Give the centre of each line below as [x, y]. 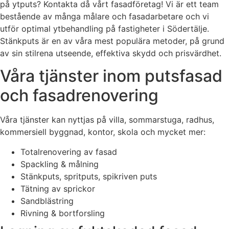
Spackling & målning [60, 164]
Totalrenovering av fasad [69, 152]
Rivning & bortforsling [63, 213]
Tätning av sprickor [58, 188]
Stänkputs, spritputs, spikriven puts [89, 176]
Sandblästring [47, 201]
